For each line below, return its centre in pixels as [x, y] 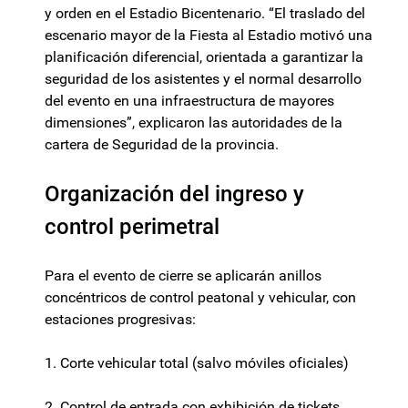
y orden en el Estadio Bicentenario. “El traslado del [205, 14]
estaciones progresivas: [120, 320]
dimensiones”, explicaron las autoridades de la [194, 123]
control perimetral [132, 227]
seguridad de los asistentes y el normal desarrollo [203, 79]
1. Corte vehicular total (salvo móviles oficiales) [197, 363]
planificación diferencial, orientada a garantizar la [204, 57]
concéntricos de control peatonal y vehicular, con [200, 298]
